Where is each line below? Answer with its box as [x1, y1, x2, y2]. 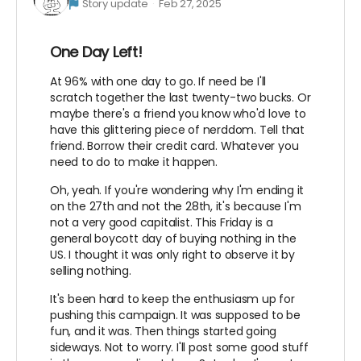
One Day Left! [50, 41, 143, 62]
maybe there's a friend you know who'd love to [50, 105, 306, 122]
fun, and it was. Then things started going [50, 322, 277, 339]
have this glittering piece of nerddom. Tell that [50, 121, 305, 138]
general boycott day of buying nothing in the [50, 230, 297, 247]
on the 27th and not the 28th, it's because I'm [50, 197, 301, 214]
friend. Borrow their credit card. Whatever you [50, 137, 299, 154]
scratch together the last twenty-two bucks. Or [50, 89, 311, 106]
